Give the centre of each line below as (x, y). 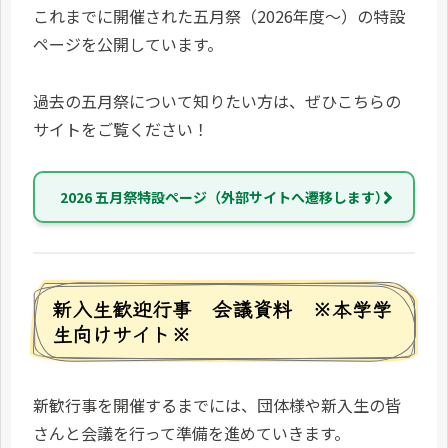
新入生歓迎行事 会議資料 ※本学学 (222, 308)
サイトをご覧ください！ (121, 128)
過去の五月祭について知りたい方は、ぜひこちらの (217, 100)
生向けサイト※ (121, 333)
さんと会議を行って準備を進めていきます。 (191, 433)
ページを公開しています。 (128, 43)
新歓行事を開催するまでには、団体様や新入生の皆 (217, 405)
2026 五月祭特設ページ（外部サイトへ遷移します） (224, 197)
